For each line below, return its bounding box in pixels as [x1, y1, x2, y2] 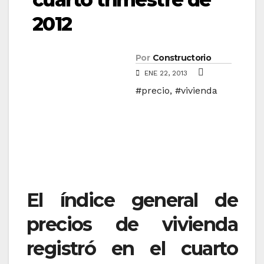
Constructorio [152, 52, 211, 64]
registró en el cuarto [27, 237, 237, 260]
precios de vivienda [27, 213, 237, 236]
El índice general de [27, 189, 237, 212]
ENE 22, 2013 [142, 69, 190, 78]
